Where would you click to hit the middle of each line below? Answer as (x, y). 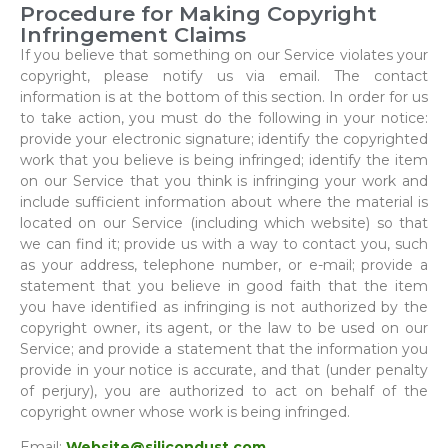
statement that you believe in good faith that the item (224, 285)
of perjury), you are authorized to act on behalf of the (224, 390)
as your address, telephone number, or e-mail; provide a (224, 264)
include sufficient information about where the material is (224, 201)
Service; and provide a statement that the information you (224, 348)
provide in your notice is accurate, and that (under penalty (224, 369)
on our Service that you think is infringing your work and (224, 180)
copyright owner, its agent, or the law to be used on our (224, 327)
